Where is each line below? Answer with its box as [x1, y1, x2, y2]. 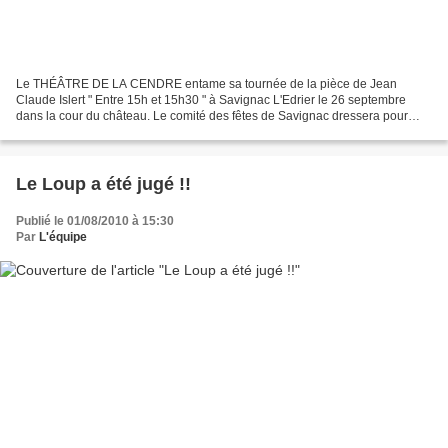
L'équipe [39, 230, 87, 245]
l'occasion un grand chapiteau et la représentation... [16, 125, 296, 140]
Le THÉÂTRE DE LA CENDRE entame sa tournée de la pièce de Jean [16, 77, 397, 92]
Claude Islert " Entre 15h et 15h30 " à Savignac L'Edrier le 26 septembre [16, 93, 406, 108]
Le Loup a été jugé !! [16, 174, 191, 195]
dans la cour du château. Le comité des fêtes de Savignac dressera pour [16, 109, 408, 124]
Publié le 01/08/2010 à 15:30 [16, 214, 174, 229]
